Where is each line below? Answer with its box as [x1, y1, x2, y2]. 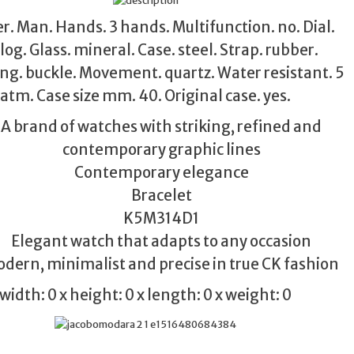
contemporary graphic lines [62, 141, 261, 160]
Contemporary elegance [73, 164, 249, 183]
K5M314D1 [123, 209, 200, 228]
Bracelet [130, 186, 192, 205]
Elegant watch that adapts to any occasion [11, 232, 312, 251]
